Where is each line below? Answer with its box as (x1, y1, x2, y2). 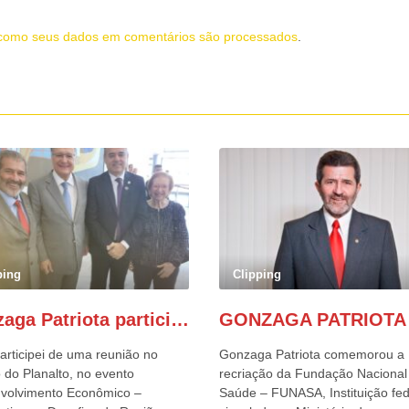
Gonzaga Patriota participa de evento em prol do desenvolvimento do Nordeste (170, 309, 189, 330)
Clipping (233, 267, 282, 281)
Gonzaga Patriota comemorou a (218, 347, 404, 362)
